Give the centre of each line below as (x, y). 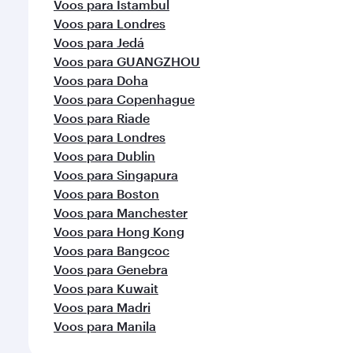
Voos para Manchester (121, 212)
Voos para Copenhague (124, 99)
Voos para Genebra (111, 269)
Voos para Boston (106, 193)
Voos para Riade (102, 118)
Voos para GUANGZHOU (127, 61)
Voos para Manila (105, 326)
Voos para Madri (102, 307)
